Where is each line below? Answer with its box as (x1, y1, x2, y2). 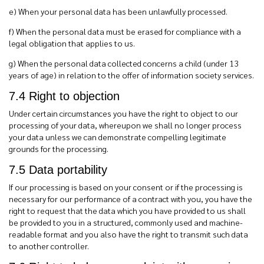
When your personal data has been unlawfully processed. (18, 6, 227, 16)
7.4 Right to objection (9, 90, 120, 103)
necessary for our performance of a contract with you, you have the (9, 193, 252, 204)
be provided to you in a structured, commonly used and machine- (9, 217, 243, 227)
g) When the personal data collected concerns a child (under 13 (9, 58, 239, 68)
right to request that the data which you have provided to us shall (9, 205, 246, 216)
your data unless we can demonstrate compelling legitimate (9, 131, 226, 142)
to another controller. (9, 240, 89, 251)
